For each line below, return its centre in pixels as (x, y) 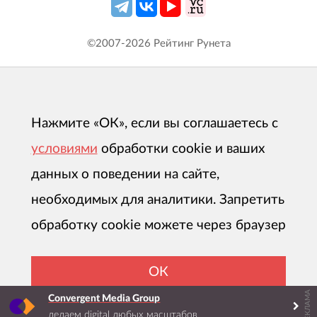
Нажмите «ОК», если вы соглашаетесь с (154, 124)
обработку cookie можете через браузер (158, 226)
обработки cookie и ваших (183, 149)
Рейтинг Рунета (190, 44)
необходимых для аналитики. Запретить (157, 200)
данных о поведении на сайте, (125, 175)
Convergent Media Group (104, 298)
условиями (64, 149)
